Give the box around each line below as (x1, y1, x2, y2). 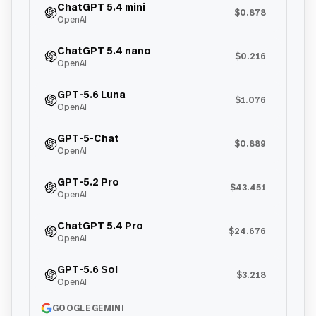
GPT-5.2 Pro (57, 175, 119, 188)
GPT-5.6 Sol (57, 262, 118, 276)
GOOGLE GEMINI (52, 302, 124, 314)
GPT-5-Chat (57, 131, 119, 145)
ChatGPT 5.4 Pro (57, 219, 143, 232)
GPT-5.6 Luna (57, 87, 126, 101)
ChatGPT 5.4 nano (57, 44, 151, 57)
